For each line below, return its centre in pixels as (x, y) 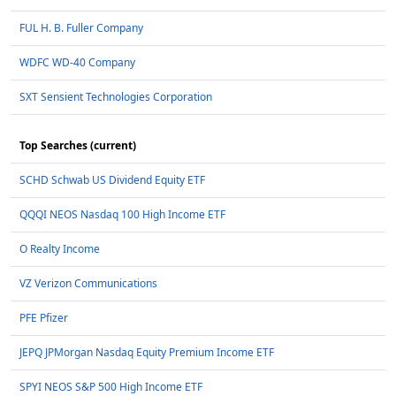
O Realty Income (60, 249)
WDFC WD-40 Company (77, 63)
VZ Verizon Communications (88, 284)
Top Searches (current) (78, 146)
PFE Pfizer (44, 318)
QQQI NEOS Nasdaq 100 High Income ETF (122, 215)
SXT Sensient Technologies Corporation (116, 97)
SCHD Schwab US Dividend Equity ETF (112, 180)
